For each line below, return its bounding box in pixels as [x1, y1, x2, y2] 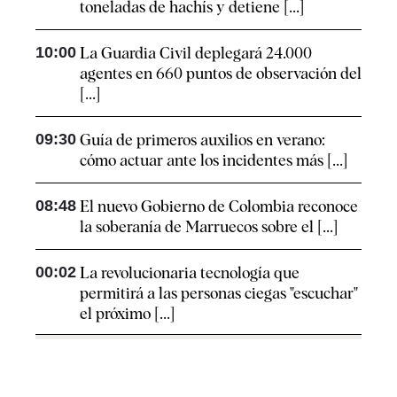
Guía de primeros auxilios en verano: [80, 129, 325, 149]
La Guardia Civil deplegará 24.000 [80, 43, 312, 62]
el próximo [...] [80, 303, 175, 323]
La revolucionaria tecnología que [80, 262, 300, 282]
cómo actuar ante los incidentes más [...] [80, 150, 347, 169]
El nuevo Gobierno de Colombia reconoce [80, 196, 358, 215]
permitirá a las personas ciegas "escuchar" [80, 283, 358, 302]
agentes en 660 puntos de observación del [80, 63, 362, 82]
